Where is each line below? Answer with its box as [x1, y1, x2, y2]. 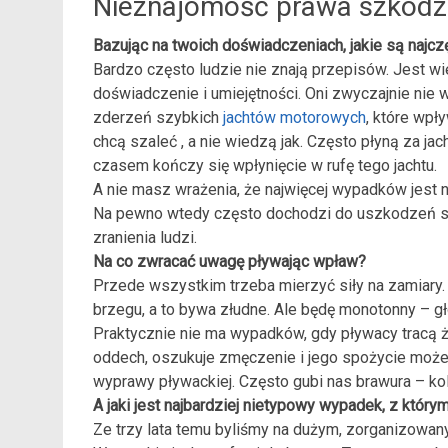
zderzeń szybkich [93, 108, 223, 127]
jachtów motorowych [223, 108, 366, 127]
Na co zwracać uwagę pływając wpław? [93, 252, 366, 271]
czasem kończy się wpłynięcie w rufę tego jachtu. [93, 156, 437, 175]
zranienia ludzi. [93, 228, 197, 247]
